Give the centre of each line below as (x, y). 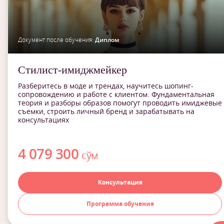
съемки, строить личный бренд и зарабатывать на (106, 111)
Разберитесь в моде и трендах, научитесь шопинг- (106, 86)
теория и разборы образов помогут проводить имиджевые (120, 103)
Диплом (107, 40)
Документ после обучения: (56, 40)
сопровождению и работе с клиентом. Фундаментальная (116, 94)
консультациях (43, 120)
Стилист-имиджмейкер (72, 70)
